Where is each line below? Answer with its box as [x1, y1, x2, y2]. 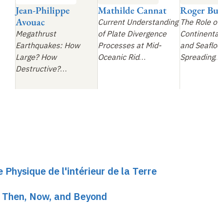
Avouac [16, 16, 45, 29]
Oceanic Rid [98, 52, 139, 62]
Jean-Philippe [16, 4, 70, 17]
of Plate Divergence [98, 29, 166, 39]
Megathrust [16, 29, 56, 39]
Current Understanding [98, 17, 178, 27]
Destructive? [16, 64, 60, 74]
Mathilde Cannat [98, 4, 166, 17]
